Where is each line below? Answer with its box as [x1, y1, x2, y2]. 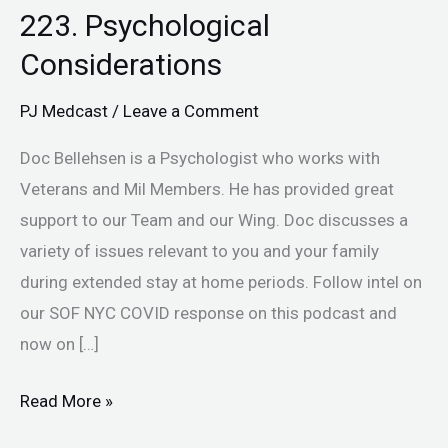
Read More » [20, 390, 113, 411]
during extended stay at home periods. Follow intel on [20, 272, 422, 293]
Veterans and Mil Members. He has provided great [20, 179, 394, 200]
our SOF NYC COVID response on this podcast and [20, 303, 397, 324]
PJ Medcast [20, 101, 108, 121]
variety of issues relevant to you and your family [20, 241, 379, 262]
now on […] [20, 334, 99, 355]
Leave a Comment [123, 101, 259, 121]
